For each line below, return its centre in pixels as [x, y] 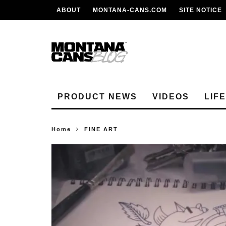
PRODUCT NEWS [97, 97]
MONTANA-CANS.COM [130, 10]
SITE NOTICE [201, 10]
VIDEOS [171, 97]
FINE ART [101, 129]
